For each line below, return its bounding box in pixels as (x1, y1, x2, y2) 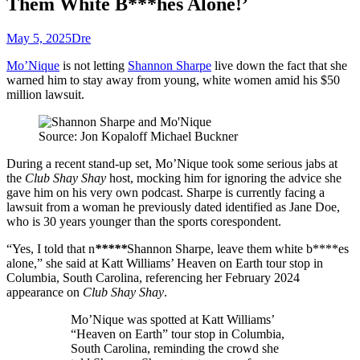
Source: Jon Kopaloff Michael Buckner (39, 129, 238, 143)
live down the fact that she (211, 58, 347, 72)
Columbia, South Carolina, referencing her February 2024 (6, 270, 300, 284)
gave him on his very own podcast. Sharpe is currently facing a (6, 185, 325, 199)
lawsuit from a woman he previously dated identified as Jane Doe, (6, 199, 340, 214)
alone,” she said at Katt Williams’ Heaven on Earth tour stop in (6, 256, 323, 270)
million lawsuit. (6, 87, 84, 101)
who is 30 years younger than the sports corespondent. (6, 214, 281, 228)
